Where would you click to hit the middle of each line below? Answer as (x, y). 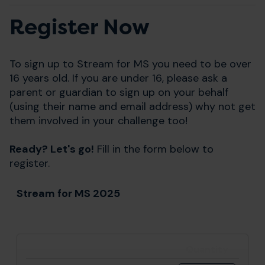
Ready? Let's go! (52, 149)
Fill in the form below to (154, 149)
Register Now (80, 27)
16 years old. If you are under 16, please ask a (118, 78)
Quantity (207, 249)
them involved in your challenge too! (98, 121)
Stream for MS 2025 (68, 193)
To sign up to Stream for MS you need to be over (130, 64)
